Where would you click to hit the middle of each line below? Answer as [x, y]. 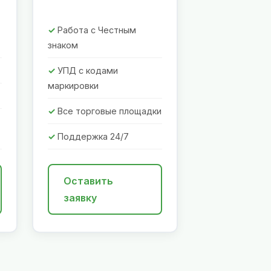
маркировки [73, 86]
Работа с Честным [97, 30]
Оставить [88, 181]
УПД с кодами [88, 71]
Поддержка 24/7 [93, 137]
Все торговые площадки [109, 111]
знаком [63, 45]
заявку [80, 198]
